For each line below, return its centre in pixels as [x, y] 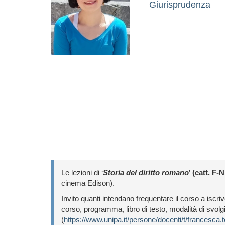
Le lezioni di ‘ [82, 173]
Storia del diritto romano [146, 173]
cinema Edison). [88, 183]
